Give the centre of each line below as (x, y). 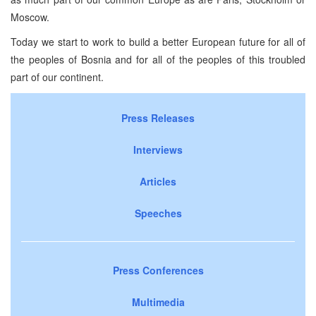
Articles (158, 181)
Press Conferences (158, 270)
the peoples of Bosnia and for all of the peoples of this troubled (158, 59)
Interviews (158, 149)
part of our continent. (57, 77)
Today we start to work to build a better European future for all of (158, 41)
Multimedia (158, 302)
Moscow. (30, 17)
